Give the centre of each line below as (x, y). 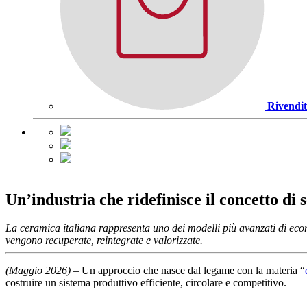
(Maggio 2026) (38, 271)
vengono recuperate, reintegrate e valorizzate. (104, 241)
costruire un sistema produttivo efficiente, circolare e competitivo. (146, 283)
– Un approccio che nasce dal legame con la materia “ (188, 271)
